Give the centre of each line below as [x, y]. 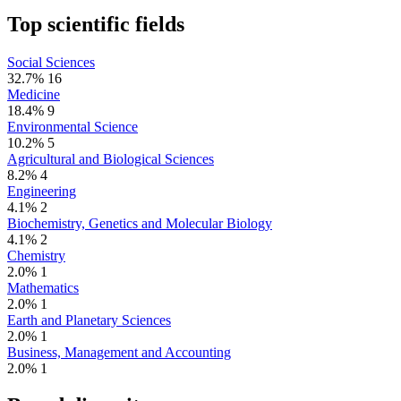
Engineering [42, 191]
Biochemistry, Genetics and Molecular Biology [140, 223]
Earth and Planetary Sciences [89, 320]
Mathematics [43, 287]
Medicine [34, 94]
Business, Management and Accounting [119, 352]
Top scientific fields [96, 24]
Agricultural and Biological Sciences [111, 158]
